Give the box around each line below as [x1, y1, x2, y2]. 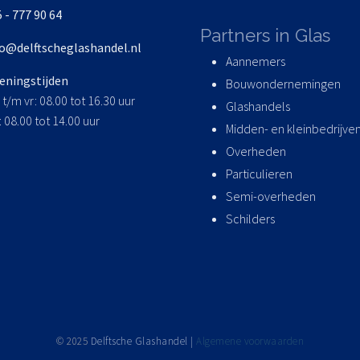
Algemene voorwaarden [196, 334, 304, 349]
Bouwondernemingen [226, 76, 341, 92]
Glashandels [226, 98, 290, 115]
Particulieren [226, 166, 292, 182]
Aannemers [226, 53, 285, 70]
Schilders [226, 211, 275, 227]
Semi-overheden [226, 188, 316, 205]
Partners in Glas [200, 25, 330, 47]
